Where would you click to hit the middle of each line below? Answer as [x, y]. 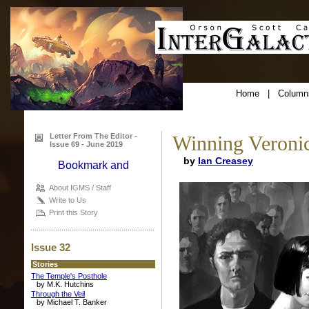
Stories [45, 264]
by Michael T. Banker [72, 302]
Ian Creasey [226, 161]
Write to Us [68, 200]
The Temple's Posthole [69, 276]
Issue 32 [51, 247]
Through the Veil [58, 294]
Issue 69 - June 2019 [86, 144]
